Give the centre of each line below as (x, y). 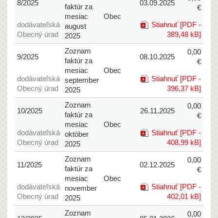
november (81, 188)
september (82, 80)
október (76, 134)
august (75, 26)
